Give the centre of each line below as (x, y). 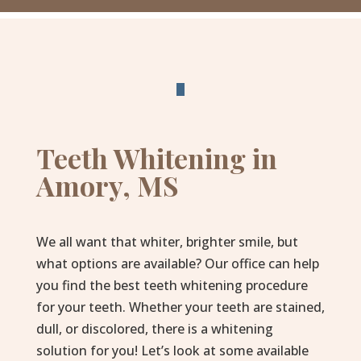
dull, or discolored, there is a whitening (154, 329)
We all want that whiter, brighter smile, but (167, 242)
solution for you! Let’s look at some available (172, 351)
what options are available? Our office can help (177, 263)
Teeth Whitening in (156, 158)
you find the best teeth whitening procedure (172, 285)
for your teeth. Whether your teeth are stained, (180, 307)
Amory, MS (107, 185)
